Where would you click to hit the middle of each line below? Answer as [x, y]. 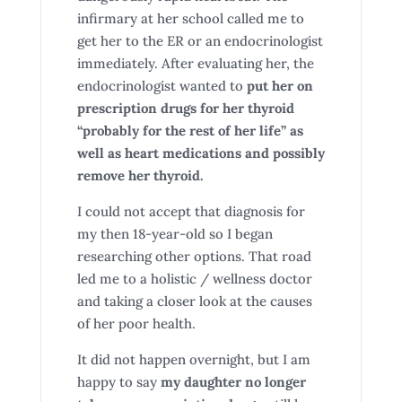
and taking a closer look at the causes [194, 301]
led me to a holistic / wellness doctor [194, 279]
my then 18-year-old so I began [175, 234]
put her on [280, 86]
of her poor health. [136, 323]
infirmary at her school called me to [190, 18]
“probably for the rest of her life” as [190, 131]
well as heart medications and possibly [201, 153]
